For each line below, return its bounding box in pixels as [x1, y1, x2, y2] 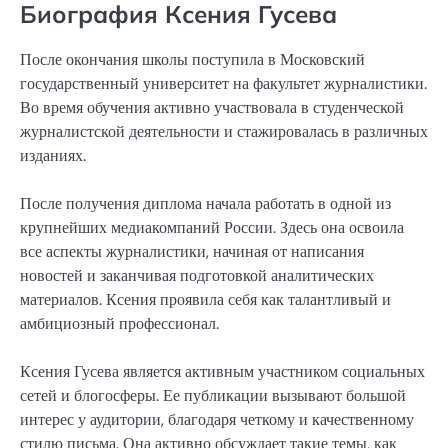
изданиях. [20, 144, 86, 166]
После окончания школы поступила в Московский [20, 48, 365, 70]
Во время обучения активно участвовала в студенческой [20, 96, 404, 118]
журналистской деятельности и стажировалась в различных [20, 120, 428, 142]
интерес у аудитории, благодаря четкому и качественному [20, 409, 414, 431]
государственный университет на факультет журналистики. [20, 72, 427, 94]
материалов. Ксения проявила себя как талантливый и [20, 289, 391, 311]
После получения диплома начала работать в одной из [20, 193, 391, 215]
